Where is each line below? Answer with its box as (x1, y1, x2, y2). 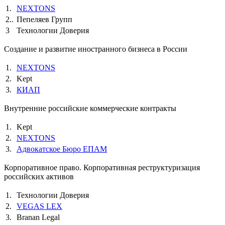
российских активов (4, 172, 74, 181)
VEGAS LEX (17, 201, 62, 210)
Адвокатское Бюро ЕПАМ (17, 144, 107, 153)
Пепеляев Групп (17, 15, 72, 24)
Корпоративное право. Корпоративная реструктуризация (4, 163, 200, 172)
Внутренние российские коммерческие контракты (4, 103, 178, 113)
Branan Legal (17, 212, 60, 221)
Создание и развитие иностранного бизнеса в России (4, 44, 189, 53)
